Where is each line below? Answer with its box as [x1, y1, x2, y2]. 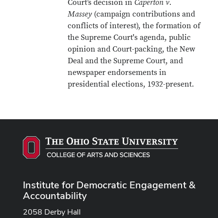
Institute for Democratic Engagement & [23, 178, 195, 191]
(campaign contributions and [92, 9, 196, 19]
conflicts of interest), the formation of [68, 21, 201, 31]
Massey [68, 9, 92, 19]
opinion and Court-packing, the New [68, 44, 196, 54]
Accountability [23, 189, 87, 202]
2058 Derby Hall [23, 206, 81, 217]
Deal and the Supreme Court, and [68, 56, 183, 66]
